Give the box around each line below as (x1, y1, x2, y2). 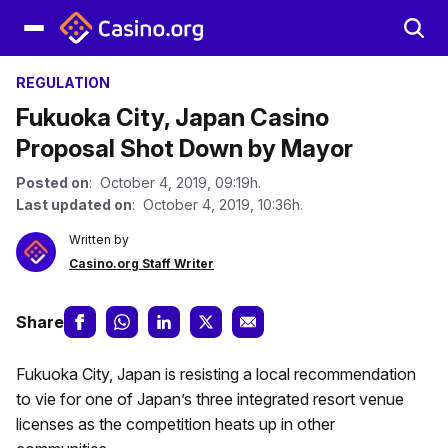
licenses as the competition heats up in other (16, 414, 335, 434)
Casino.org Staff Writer (69, 256, 214, 271)
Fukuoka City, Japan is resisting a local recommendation (16, 364, 416, 384)
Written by (69, 232, 129, 247)
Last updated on (16, 196, 132, 213)
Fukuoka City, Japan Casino (16, 103, 329, 132)
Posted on (16, 174, 89, 191)
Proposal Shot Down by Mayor (16, 134, 353, 163)
